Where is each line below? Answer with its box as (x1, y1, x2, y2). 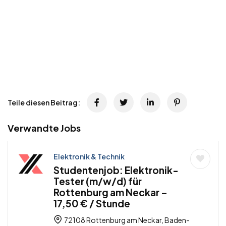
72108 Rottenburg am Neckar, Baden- (63, 215, 190, 225)
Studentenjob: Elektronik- (53, 164, 179, 177)
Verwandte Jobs (8, 122, 81, 134)
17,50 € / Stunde (53, 197, 130, 210)
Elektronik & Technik (53, 152, 125, 161)
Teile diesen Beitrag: (8, 98, 80, 107)
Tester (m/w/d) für (53, 175, 142, 188)
